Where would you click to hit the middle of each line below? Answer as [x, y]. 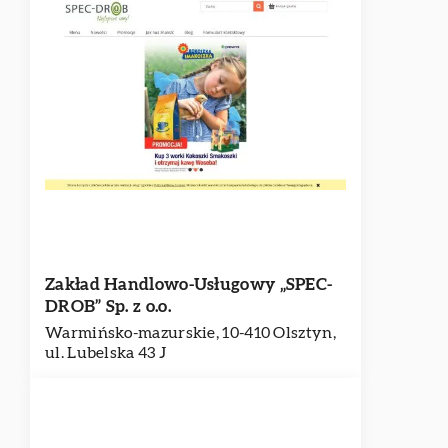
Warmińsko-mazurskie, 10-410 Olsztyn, [190, 333]
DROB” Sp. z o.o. [108, 306]
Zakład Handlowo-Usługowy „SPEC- [189, 284]
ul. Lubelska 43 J [106, 353]
